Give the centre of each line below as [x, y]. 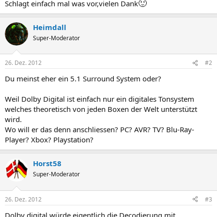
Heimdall [50, 27]
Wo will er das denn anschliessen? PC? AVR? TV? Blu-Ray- [100, 129]
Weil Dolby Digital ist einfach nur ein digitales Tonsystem [100, 99]
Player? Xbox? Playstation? [49, 139]
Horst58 [47, 163]
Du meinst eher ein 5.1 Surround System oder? [83, 78]
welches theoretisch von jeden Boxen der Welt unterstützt [101, 109]
